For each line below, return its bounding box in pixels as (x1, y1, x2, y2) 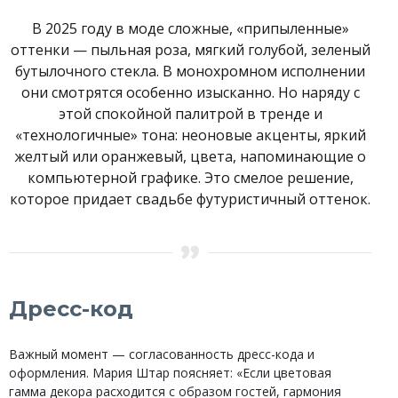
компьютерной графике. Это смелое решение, (27, 168, 354, 187)
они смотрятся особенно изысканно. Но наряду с (20, 83, 360, 102)
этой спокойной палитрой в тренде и (58, 104, 322, 123)
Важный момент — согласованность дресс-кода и (9, 345, 314, 362)
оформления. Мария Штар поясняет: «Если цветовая (9, 363, 331, 381)
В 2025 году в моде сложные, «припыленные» (31, 19, 349, 38)
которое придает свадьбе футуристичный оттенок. (10, 189, 370, 209)
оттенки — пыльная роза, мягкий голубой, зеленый (10, 40, 370, 60)
